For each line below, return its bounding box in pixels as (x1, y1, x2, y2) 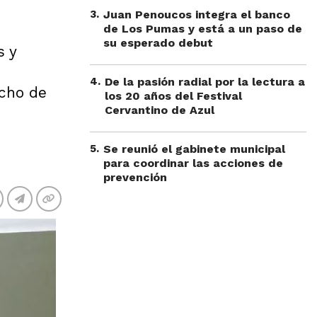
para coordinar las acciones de (103, 156, 283, 170)
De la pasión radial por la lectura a (105, 75, 305, 88)
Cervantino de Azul (105, 103, 214, 117)
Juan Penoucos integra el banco (103, 8, 290, 21)
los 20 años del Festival (105, 89, 242, 103)
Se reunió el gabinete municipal (103, 142, 285, 156)
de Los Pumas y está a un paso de (103, 22, 302, 35)
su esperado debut (103, 36, 213, 50)
